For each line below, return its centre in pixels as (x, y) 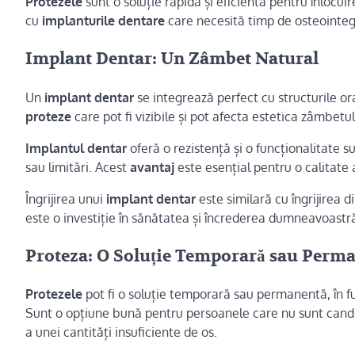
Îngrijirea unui (66, 198)
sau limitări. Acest (78, 167)
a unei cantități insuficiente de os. (121, 332)
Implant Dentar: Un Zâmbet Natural (172, 59)
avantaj (152, 167)
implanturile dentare (103, 21)
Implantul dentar (76, 148)
